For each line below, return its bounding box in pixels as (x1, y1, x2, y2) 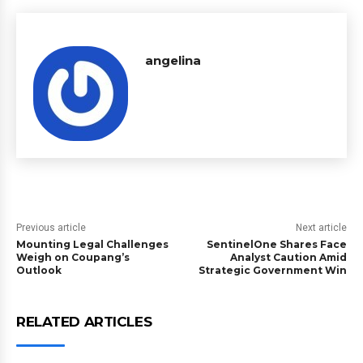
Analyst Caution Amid (229, 251, 347, 263)
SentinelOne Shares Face (206, 238, 347, 250)
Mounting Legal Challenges (16, 238, 169, 250)
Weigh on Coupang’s (16, 251, 130, 263)
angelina (145, 53, 201, 68)
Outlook (16, 264, 62, 276)
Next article (295, 222, 347, 233)
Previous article (16, 222, 86, 233)
